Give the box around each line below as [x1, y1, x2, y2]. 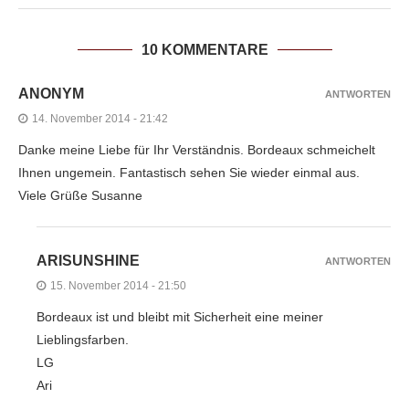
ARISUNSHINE [37, 253, 140, 269]
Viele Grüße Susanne [18, 188, 142, 204]
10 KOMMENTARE [141, 42, 268, 58]
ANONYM [18, 86, 84, 102]
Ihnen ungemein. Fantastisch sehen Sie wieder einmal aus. [18, 165, 360, 181]
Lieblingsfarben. [37, 332, 129, 348]
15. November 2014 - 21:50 [50, 279, 186, 293]
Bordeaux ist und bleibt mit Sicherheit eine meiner [37, 309, 323, 325]
